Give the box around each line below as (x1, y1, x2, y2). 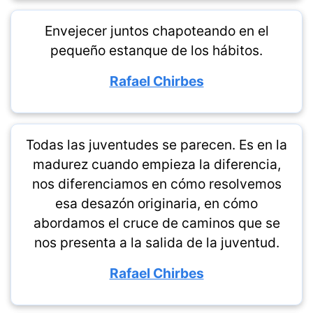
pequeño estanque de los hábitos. (50, 42, 263, 59)
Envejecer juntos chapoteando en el (44, 22, 269, 39)
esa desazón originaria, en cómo (55, 195, 258, 212)
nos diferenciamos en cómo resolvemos (31, 175, 282, 192)
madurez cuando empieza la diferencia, (32, 156, 281, 173)
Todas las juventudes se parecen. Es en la (26, 136, 287, 153)
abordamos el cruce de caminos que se (33, 214, 280, 231)
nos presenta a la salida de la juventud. (34, 234, 279, 251)
